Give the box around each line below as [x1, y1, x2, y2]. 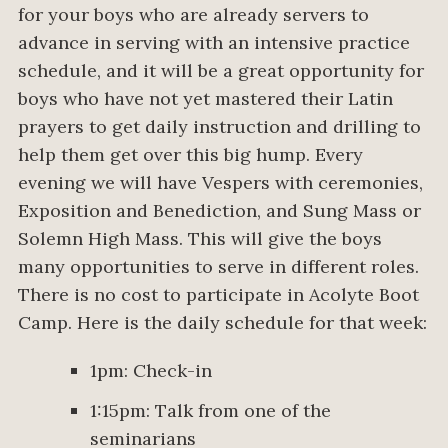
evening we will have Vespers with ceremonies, [18, 171, 423, 195]
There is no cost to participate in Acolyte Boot [18, 283, 419, 307]
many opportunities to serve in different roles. [18, 255, 419, 279]
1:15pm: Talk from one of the [90, 399, 331, 423]
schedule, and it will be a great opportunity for [18, 59, 424, 83]
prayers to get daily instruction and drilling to [18, 115, 421, 139]
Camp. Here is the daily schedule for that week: [18, 311, 427, 335]
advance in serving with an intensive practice [18, 31, 410, 55]
